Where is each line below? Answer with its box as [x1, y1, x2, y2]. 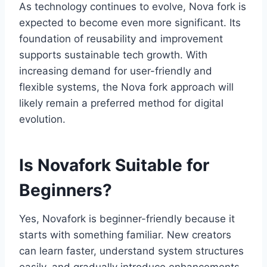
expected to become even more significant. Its [19, 17, 241, 29]
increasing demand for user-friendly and [19, 65, 212, 77]
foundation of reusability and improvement [19, 33, 223, 45]
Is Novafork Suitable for [19, 155, 209, 176]
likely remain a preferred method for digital [19, 97, 223, 110]
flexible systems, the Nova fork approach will [19, 81, 234, 94]
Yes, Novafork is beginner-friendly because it [19, 213, 235, 225]
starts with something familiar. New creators [19, 229, 231, 241]
